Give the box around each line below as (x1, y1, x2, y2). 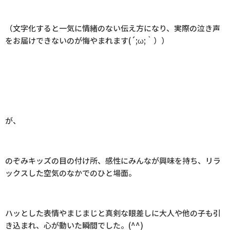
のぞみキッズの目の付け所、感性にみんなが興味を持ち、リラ (5, 155, 221, 166)
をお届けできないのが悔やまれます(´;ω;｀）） (5, 34, 169, 46)
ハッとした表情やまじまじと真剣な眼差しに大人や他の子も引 (5, 207, 221, 218)
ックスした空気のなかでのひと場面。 (5, 167, 136, 178)
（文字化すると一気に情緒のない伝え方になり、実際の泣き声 (5, 22, 220, 33)
